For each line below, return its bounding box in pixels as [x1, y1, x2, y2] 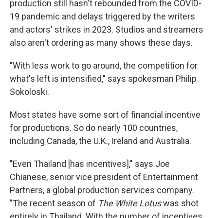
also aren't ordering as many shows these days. [10, 37, 193, 48]
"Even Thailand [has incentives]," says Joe [10, 159, 170, 169]
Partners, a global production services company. [10, 185, 194, 195]
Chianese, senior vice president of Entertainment [10, 172, 198, 182]
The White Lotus [98, 198, 163, 208]
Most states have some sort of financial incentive [10, 109, 200, 120]
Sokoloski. [10, 87, 49, 97]
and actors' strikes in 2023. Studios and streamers [10, 24, 203, 35]
